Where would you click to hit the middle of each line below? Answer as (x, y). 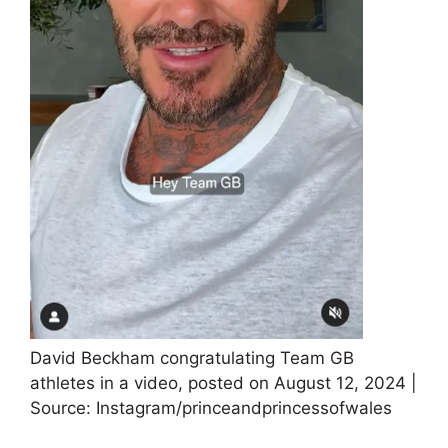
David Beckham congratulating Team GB (192, 358)
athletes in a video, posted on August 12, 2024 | (223, 383)
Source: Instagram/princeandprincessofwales (211, 408)
